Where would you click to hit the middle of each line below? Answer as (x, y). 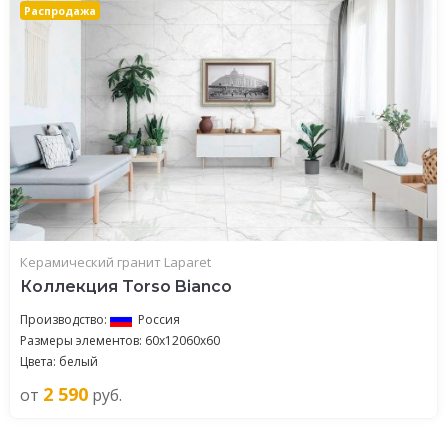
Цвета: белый (59, 361)
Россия (159, 319)
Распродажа (60, 10)
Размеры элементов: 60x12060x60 (120, 340)
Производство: (65, 319)
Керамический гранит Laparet (115, 262)
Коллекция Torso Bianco (126, 286)
